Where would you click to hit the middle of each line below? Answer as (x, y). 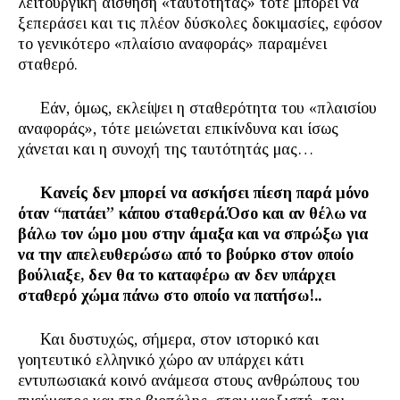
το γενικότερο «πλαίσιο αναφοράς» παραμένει (172, 44)
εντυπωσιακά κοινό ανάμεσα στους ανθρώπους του (189, 380)
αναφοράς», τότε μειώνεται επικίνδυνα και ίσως (178, 129)
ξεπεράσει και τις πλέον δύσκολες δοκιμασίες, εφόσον (200, 23)
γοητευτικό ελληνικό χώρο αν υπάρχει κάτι (161, 360)
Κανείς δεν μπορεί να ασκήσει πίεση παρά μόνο (193, 193)
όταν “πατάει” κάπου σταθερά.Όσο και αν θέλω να (192, 213)
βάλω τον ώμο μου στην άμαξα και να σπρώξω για (193, 234)
